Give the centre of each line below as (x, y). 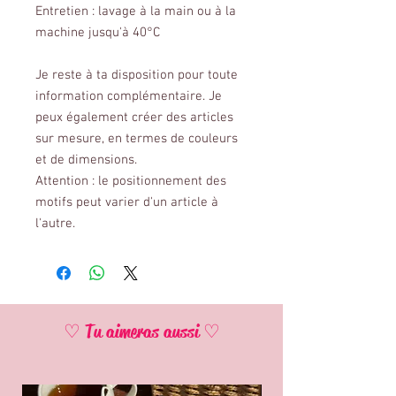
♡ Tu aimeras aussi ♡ (141, 332)
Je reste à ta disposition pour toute (137, 76)
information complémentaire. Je (129, 97)
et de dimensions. (86, 160)
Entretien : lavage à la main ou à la (136, 12)
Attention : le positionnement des (131, 182)
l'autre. (55, 224)
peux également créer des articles (134, 118)
